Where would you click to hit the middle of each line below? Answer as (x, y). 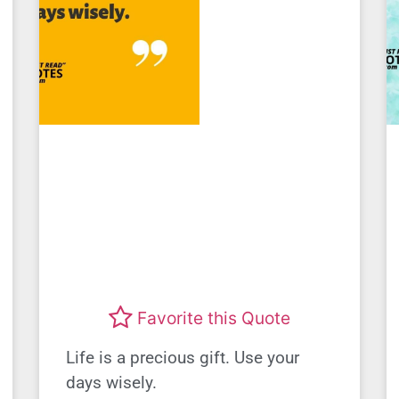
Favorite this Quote (214, 318)
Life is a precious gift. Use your (183, 357)
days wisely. (111, 382)
